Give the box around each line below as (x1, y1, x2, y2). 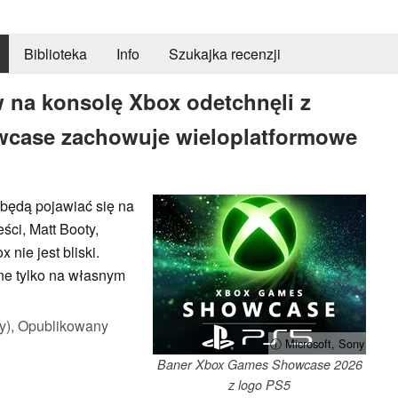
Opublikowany (18, 314, 108, 336)
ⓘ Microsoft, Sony (270, 334, 364, 352)
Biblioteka (23, 44, 87, 65)
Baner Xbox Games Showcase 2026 (156, 354, 362, 373)
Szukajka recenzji (168, 44, 281, 65)
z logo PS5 (228, 375, 291, 394)
